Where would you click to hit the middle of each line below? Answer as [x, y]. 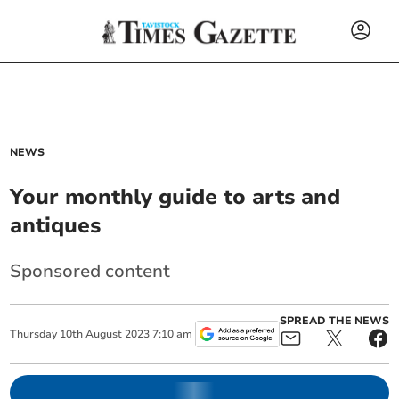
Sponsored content [90, 271]
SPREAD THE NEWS [334, 321]
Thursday [34, 334]
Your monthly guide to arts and [175, 197]
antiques [56, 225]
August [104, 334]
